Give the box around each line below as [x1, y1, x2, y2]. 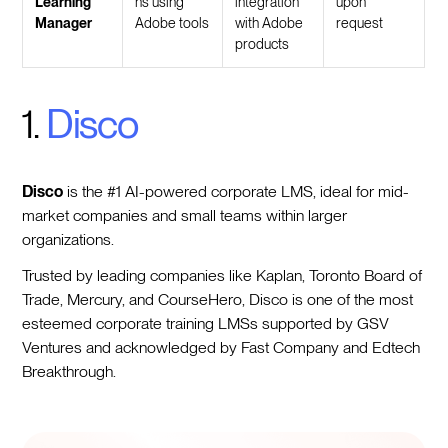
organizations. [22, 230, 115, 250]
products [235, 36, 290, 53]
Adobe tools [135, 15, 210, 32]
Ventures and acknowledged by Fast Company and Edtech [22, 338, 421, 358]
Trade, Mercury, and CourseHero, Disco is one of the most [22, 290, 414, 310]
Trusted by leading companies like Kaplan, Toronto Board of [22, 266, 423, 286]
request [336, 15, 384, 32]
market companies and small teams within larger [22, 206, 348, 226]
